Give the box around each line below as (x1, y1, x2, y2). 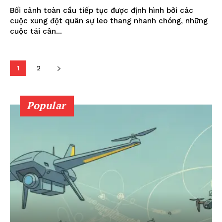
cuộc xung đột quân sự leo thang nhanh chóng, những (10, 16, 208, 25)
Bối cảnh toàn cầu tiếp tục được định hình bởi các (10, 5, 193, 15)
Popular (27, 98, 66, 112)
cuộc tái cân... (10, 26, 62, 36)
